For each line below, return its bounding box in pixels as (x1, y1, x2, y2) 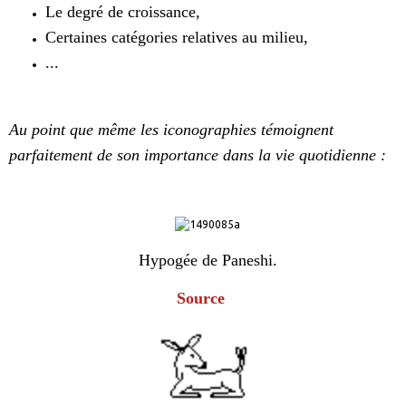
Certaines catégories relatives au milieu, (45, 28, 308, 47)
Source (177, 289, 225, 308)
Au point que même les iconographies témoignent (9, 121, 333, 140)
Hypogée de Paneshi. (129, 251, 277, 270)
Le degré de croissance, (45, 3, 200, 22)
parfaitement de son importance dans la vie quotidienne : (9, 146, 386, 165)
